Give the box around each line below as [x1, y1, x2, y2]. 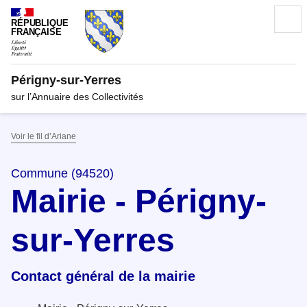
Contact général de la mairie [11, 268, 195, 284]
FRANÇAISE [11, 27, 62, 37]
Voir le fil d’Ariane [11, 131, 76, 141]
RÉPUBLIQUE [11, 19, 69, 28]
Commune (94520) [11, 166, 114, 180]
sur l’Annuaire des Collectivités [11, 90, 143, 102]
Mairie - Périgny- [11, 182, 267, 219]
